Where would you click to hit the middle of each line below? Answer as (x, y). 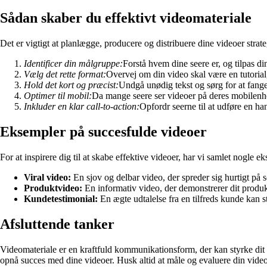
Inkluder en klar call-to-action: (82, 106)
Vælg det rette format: (65, 74)
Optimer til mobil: (58, 95)
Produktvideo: (53, 188)
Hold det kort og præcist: (71, 85)
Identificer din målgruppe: (73, 63)
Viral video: (47, 177)
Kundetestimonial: (61, 198)
